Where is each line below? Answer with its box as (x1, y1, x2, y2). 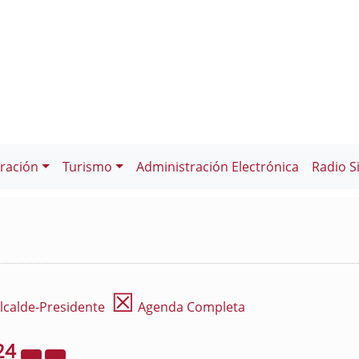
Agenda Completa (135, 298, 245, 316)
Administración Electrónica (135, 158, 299, 175)
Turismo (62, 158, 112, 175)
